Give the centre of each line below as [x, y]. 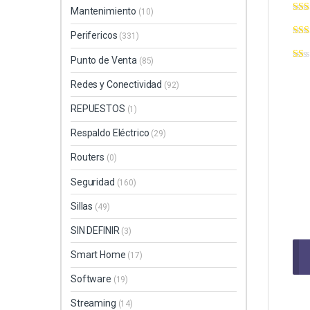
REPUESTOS [99, 108]
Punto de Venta [105, 60]
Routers [89, 157]
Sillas [83, 206]
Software [92, 279]
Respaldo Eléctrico [111, 133]
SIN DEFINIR [96, 230]
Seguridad [94, 182]
